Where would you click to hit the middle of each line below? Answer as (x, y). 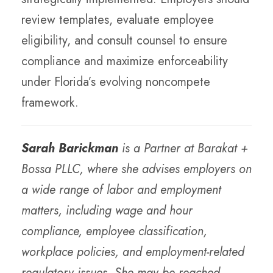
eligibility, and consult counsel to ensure (124, 41)
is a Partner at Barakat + (183, 148)
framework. (50, 103)
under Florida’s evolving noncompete (116, 82)
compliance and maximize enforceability (125, 61)
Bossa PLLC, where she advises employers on (136, 169)
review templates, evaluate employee (118, 20)
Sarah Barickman (70, 148)
